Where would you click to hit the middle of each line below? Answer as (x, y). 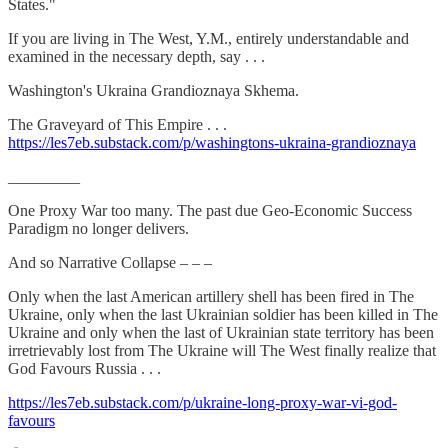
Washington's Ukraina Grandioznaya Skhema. (153, 90)
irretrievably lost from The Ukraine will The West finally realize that (222, 350)
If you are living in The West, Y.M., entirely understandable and (208, 38)
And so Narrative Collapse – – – (110, 262)
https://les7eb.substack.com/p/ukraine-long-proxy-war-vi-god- (202, 402)
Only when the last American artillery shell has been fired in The (211, 296)
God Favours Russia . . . (84, 368)
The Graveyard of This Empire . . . (117, 124)
